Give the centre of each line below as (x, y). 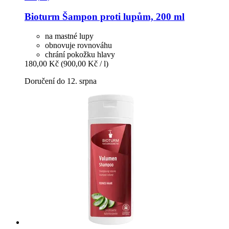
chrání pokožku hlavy (80, 55)
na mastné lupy (69, 36)
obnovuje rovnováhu (78, 45)
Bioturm (42, 16)
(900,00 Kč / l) (85, 64)
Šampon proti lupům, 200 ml (122, 16)
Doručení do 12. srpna (61, 81)
